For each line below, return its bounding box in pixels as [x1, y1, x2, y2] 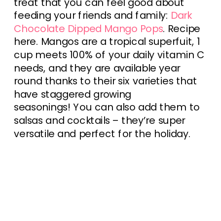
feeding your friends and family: [14, 8, 171, 23]
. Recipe [163, 21, 200, 36]
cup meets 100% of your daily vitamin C [14, 47, 205, 62]
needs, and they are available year [14, 61, 181, 75]
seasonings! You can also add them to [14, 100, 200, 114]
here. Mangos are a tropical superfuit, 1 [14, 35, 200, 49]
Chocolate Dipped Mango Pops [14, 21, 163, 36]
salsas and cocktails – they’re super [14, 113, 185, 127]
